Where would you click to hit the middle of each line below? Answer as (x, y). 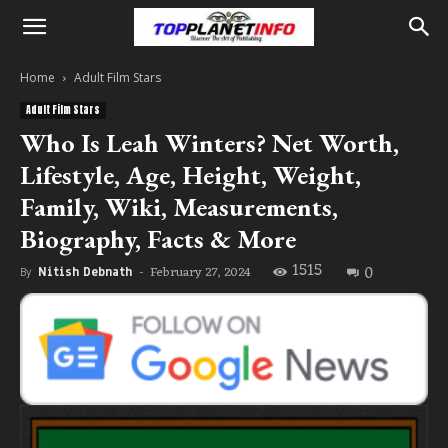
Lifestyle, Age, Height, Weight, (190, 175)
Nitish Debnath (85, 272)
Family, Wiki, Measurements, (179, 207)
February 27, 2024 (200, 272)
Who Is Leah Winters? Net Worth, (209, 143)
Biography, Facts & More (158, 239)
